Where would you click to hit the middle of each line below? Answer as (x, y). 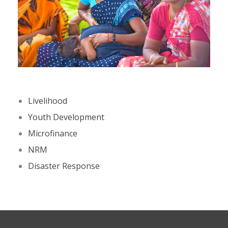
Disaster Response (64, 166)
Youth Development (66, 117)
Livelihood (48, 101)
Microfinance (53, 133)
